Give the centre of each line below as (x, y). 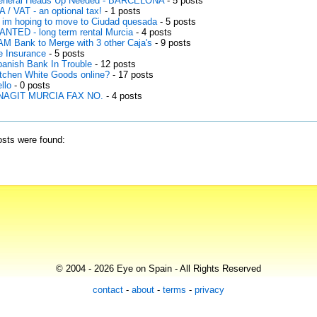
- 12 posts (114, 64)
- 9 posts (171, 43)
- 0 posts (30, 85)
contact (108, 290)
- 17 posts (131, 75)
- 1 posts (121, 11)
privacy (209, 290)
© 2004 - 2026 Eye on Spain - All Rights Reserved (158, 269)
